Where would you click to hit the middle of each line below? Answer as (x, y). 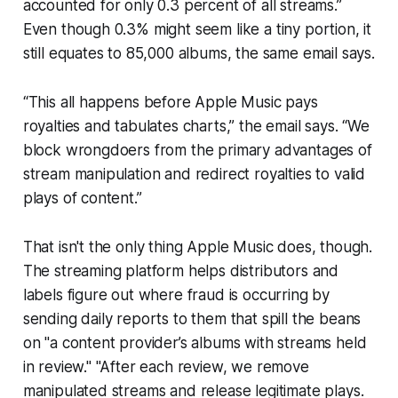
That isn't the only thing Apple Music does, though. (198, 247)
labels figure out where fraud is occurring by (176, 295)
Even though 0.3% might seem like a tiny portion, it (197, 30)
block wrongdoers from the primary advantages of (197, 151)
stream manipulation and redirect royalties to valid (194, 175)
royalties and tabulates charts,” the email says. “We (196, 127)
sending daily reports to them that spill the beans (192, 319)
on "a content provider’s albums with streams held (195, 343)
